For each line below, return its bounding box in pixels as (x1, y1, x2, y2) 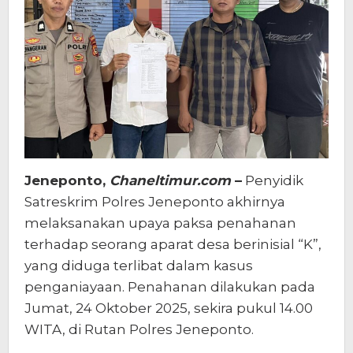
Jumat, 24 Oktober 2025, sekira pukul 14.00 (24, 299, 313, 316)
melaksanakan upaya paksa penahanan (24, 214, 296, 231)
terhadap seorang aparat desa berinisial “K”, (24, 236, 321, 252)
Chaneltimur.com (110, 172, 231, 188)
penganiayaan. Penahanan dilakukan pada (24, 278, 315, 295)
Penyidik (242, 172, 303, 188)
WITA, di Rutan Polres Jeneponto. (24, 321, 254, 337)
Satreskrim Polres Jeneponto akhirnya (24, 193, 285, 210)
